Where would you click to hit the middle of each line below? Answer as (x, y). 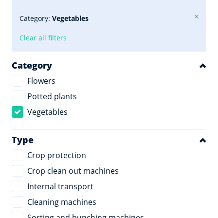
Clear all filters (43, 38)
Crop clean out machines (73, 171)
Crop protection (57, 155)
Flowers (41, 81)
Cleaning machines (62, 202)
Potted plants (52, 96)
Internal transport (60, 186)
